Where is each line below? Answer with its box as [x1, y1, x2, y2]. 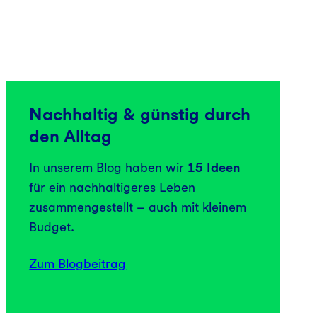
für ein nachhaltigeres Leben [29, 179, 196, 195]
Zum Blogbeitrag [29, 255, 127, 271]
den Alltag [29, 125, 113, 146]
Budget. [29, 219, 75, 234]
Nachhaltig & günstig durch [29, 103, 251, 125]
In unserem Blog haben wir [29, 159, 188, 175]
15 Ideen [188, 159, 241, 175]
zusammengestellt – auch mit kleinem [29, 199, 247, 214]
